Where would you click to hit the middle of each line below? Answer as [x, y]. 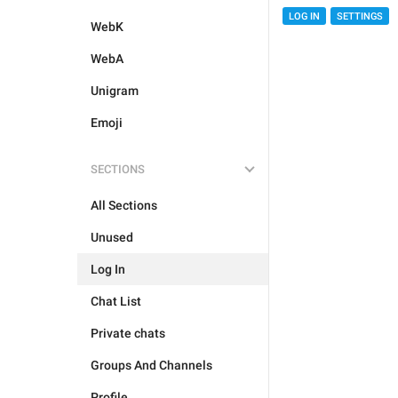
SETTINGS [360, 17]
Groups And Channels [151, 365]
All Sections [124, 205]
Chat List [116, 301]
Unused [112, 237]
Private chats [128, 333]
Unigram [115, 91]
